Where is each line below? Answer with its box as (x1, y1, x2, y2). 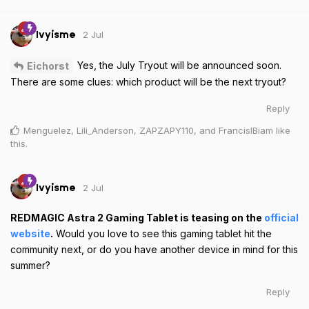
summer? (10, 259, 50, 272)
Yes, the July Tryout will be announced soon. (74, 59, 281, 71)
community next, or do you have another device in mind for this (10, 243, 298, 256)
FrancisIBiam (219, 125, 273, 137)
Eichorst (27, 60, 69, 72)
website (10, 228, 50, 240)
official (264, 212, 299, 224)
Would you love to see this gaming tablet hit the (53, 228, 272, 240)
